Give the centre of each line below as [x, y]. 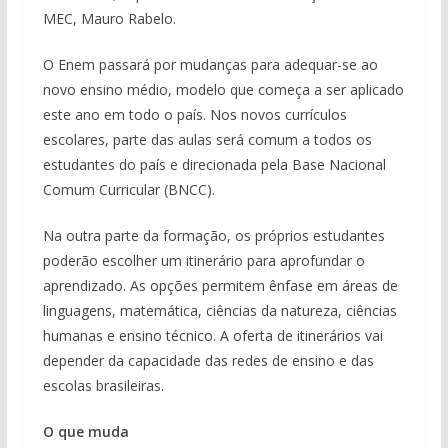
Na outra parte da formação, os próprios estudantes [213, 235]
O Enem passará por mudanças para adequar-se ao [210, 64]
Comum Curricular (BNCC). [128, 189]
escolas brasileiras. [103, 385]
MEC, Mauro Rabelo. [109, 18]
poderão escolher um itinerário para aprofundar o [203, 260]
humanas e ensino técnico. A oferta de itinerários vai [212, 335]
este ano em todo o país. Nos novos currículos [194, 114]
